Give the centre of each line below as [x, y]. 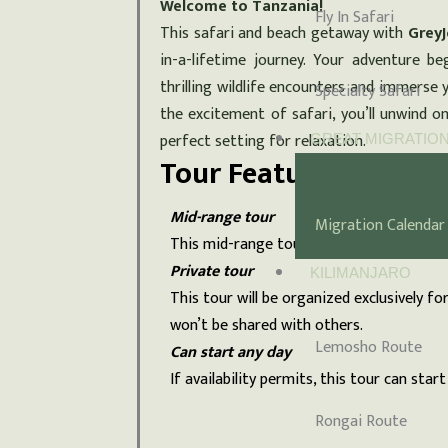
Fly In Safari [355, 17]
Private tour [211, 271]
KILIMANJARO [361, 273]
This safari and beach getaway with [284, 33]
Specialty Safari [368, 91]
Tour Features [250, 174]
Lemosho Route [369, 348]
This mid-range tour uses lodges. [281, 244]
